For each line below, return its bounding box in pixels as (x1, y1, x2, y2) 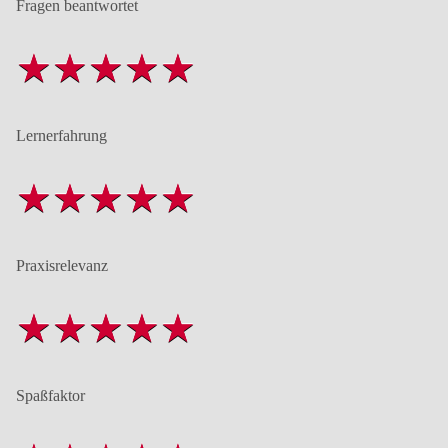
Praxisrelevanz (16, 257, 108, 275)
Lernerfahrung (16, 127, 107, 145)
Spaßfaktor (16, 387, 85, 405)
